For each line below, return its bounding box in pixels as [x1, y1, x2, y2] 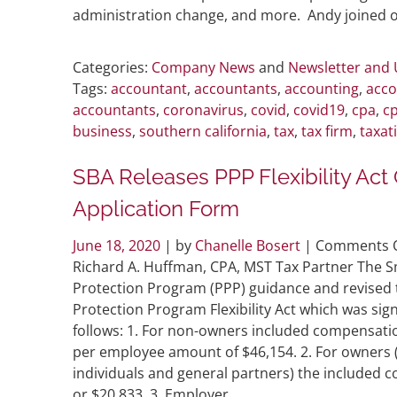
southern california [139, 121, 267, 141]
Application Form [73, 195, 239, 222]
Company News [152, 57, 255, 77]
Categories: [73, 57, 148, 77]
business [73, 121, 132, 141]
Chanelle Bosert [195, 235, 300, 255]
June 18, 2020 [73, 235, 164, 255]
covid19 [293, 99, 345, 120]
